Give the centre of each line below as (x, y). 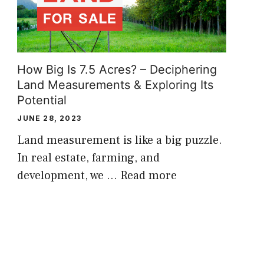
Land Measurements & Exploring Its (115, 85)
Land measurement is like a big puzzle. (120, 141)
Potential (42, 100)
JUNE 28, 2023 (49, 118)
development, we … (69, 176)
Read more (149, 176)
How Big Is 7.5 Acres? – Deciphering (117, 70)
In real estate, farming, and (89, 158)
